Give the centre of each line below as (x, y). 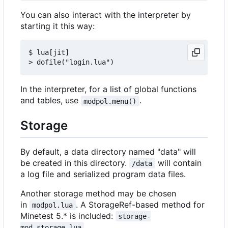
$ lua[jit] (49, 53)
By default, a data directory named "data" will (108, 151)
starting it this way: (58, 26)
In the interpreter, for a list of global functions (108, 89)
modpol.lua (53, 205)
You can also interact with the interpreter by (106, 15)
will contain (179, 163)
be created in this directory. (75, 163)
